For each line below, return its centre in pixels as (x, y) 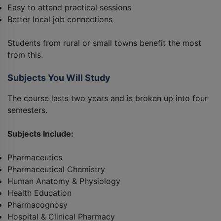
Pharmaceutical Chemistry (56, 169)
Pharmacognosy (37, 205)
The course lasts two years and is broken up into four (108, 98)
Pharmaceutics (35, 158)
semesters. (27, 110)
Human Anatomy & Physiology (64, 181)
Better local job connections (60, 19)
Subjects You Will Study (59, 78)
